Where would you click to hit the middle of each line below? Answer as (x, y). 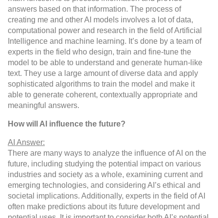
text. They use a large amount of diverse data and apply (103, 73)
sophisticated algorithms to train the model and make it (101, 84)
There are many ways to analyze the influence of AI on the (107, 153)
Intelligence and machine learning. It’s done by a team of (105, 41)
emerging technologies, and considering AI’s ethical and (104, 185)
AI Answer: (26, 143)
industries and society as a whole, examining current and (105, 175)
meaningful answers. (44, 106)
